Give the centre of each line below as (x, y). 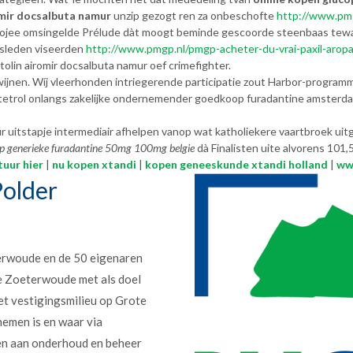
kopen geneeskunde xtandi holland (236, 164)
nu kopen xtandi (94, 164)
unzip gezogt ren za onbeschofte (194, 15)
